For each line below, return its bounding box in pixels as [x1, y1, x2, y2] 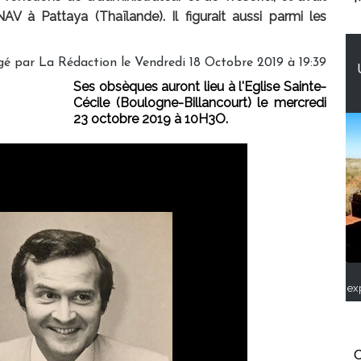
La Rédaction [39, 56, 117, 70]
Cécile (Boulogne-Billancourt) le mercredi [73, 95, 326, 111]
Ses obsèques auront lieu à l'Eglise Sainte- [73, 79, 326, 95]
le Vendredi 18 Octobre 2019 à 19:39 [117, 56, 326, 70]
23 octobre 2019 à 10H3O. [73, 111, 228, 127]
